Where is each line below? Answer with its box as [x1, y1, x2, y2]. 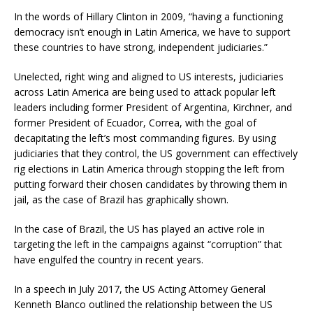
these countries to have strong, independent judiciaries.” [14, 40, 268, 54]
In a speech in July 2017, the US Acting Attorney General [14, 282, 265, 296]
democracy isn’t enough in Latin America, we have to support [14, 24, 291, 38]
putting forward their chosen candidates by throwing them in [14, 177, 287, 191]
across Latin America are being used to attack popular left [14, 85, 276, 99]
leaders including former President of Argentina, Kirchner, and [14, 100, 292, 114]
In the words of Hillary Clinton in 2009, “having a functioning [14, 9, 283, 23]
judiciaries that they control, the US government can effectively [14, 146, 298, 160]
